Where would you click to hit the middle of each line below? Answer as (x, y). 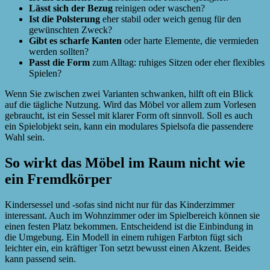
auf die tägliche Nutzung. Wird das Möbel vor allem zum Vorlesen (130, 104)
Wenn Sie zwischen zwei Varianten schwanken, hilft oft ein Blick (129, 93)
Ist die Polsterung (64, 19)
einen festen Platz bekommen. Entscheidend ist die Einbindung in (129, 226)
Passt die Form (59, 62)
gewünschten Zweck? (71, 30)
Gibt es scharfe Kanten (75, 40)
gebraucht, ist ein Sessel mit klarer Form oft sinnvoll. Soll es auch (129, 115)
